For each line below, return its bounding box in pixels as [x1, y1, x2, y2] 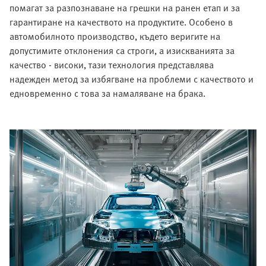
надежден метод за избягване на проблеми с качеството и [9, 72, 254, 87]
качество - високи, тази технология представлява [9, 58, 214, 72]
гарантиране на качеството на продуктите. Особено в [9, 15, 233, 30]
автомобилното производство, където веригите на [9, 29, 220, 44]
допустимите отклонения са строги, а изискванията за [9, 43, 235, 58]
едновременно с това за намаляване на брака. [9, 86, 205, 101]
